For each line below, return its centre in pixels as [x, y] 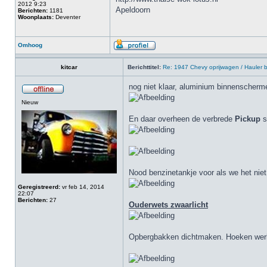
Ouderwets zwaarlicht [168, 205]
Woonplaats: [36, 17]
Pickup [249, 119]
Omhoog [30, 45]
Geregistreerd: [39, 187]
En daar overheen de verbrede [182, 119]
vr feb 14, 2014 [82, 187]
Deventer [67, 17]
